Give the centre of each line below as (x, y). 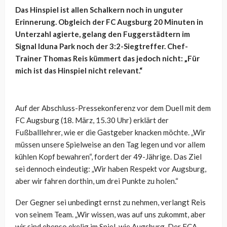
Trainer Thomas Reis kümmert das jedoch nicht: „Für (107, 59)
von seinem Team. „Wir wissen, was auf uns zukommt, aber (110, 215)
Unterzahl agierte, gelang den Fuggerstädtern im (103, 34)
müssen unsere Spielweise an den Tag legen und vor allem (110, 145)
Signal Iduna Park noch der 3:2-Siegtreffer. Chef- (102, 46)
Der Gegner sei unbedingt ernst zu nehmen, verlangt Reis (110, 202)
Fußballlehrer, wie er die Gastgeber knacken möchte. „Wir (110, 133)
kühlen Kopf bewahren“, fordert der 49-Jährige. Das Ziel (108, 157)
